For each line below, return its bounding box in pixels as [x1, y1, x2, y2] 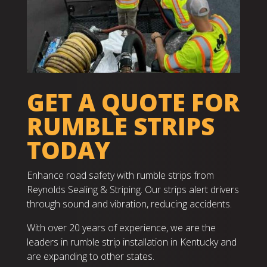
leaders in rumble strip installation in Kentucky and [26, 235, 237, 249]
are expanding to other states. [26, 250, 154, 263]
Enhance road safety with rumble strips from [26, 169, 214, 182]
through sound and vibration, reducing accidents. [26, 197, 232, 211]
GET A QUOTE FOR [26, 86, 240, 119]
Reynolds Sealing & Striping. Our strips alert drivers [26, 183, 239, 197]
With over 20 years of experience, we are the [26, 221, 216, 235]
